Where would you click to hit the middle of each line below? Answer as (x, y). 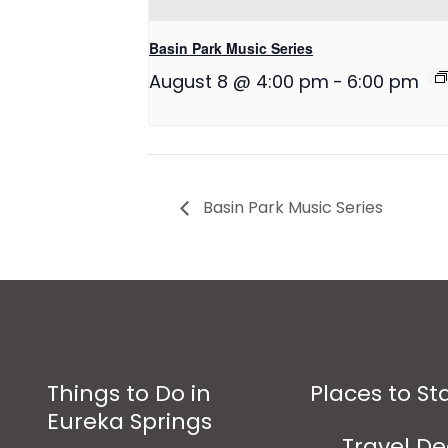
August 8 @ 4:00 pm (239, 82)
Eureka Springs (129, 421)
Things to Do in (129, 393)
